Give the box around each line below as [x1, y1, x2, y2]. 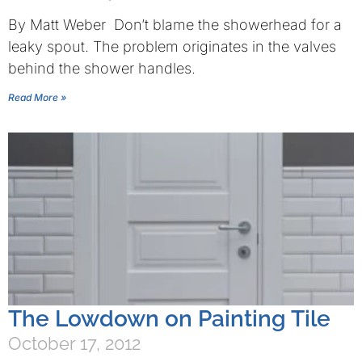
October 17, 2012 [8, 333, 141, 354]
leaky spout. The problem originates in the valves [8, 38, 336, 55]
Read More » [8, 91, 66, 103]
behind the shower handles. [8, 60, 196, 77]
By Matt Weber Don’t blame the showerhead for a [8, 16, 342, 33]
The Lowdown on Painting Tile [8, 305, 330, 332]
